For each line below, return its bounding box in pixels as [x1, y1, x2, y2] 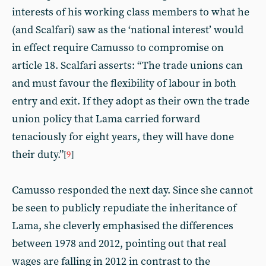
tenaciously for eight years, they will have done [12, 130, 234, 144]
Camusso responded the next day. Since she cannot [12, 183, 253, 197]
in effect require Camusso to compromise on [12, 41, 224, 55]
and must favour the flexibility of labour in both [12, 77, 236, 90]
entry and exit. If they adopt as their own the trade [12, 94, 249, 108]
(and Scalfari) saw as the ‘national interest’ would [12, 23, 243, 37]
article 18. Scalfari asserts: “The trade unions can [12, 59, 243, 72]
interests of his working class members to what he [12, 5, 249, 19]
